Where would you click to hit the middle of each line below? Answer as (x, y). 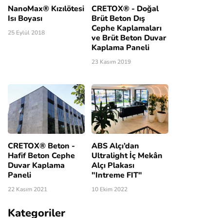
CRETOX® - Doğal (125, 9)
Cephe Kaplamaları (127, 28)
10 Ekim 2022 (109, 190)
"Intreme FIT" (117, 175)
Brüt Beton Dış (118, 18)
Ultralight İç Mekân (127, 156)
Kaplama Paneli (120, 47)
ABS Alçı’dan (115, 146)
